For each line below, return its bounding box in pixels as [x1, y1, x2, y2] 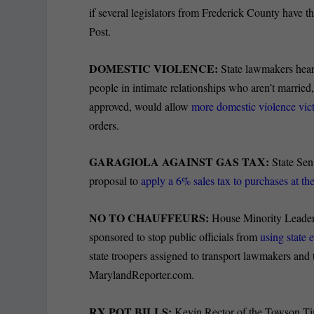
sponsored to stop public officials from [89, 228, 261, 244]
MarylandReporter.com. [89, 266, 195, 282]
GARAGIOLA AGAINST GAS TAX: [89, 153, 273, 170]
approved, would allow [89, 98, 192, 114]
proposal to [89, 173, 142, 189]
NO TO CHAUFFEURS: [89, 209, 212, 226]
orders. [89, 117, 120, 132]
